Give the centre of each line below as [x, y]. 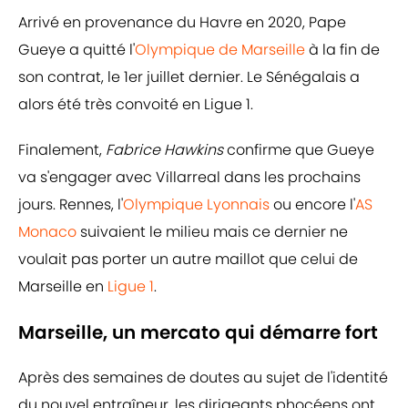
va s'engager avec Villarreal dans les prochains [189, 178]
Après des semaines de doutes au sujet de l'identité [203, 378]
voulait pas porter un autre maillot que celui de [188, 260]
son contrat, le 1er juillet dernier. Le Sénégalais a [189, 77]
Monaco [47, 232]
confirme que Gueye [299, 150]
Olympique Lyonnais [196, 205]
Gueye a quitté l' [76, 50]
